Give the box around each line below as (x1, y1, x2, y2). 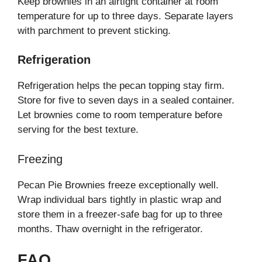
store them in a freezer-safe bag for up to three (18, 208, 222, 220)
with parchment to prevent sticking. (18, 25, 171, 36)
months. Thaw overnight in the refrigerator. (18, 223, 203, 235)
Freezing (18, 152, 63, 166)
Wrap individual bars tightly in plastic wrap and (18, 194, 221, 205)
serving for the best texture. (18, 124, 139, 136)
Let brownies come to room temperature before (18, 109, 222, 121)
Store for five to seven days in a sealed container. (18, 95, 235, 106)
